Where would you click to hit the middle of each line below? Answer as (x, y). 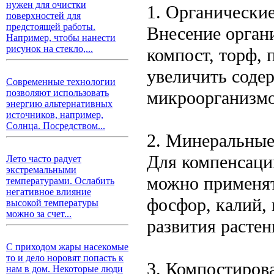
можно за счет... (39, 214)
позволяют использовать (57, 93)
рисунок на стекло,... (50, 49)
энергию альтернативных (59, 104)
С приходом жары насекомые (67, 247)
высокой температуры (52, 203)
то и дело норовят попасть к (65, 258)
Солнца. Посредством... (56, 126)
